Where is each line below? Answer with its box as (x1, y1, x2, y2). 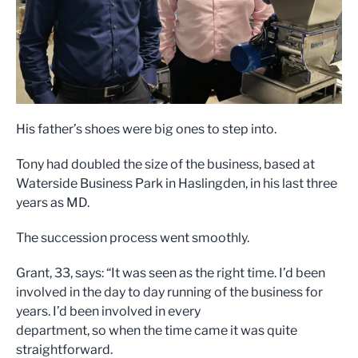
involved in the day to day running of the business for (16, 284, 323, 300)
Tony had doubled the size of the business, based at (16, 156, 315, 172)
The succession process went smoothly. (16, 229, 249, 245)
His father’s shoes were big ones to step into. (16, 121, 276, 137)
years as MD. (16, 194, 89, 210)
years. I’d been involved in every (16, 303, 201, 319)
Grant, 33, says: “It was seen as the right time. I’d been (16, 265, 325, 280)
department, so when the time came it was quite (16, 322, 297, 338)
